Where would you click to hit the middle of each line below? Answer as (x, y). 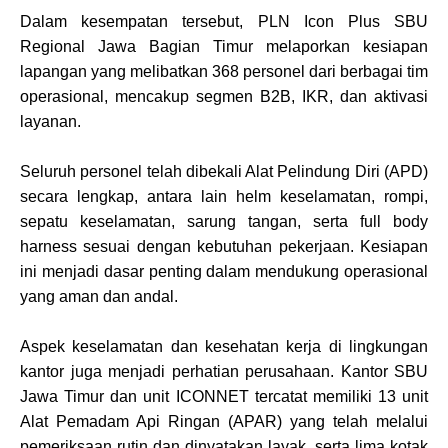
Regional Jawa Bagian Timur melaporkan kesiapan (224, 46)
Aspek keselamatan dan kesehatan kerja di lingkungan (224, 346)
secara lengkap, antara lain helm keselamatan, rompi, (224, 196)
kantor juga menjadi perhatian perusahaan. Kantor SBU (224, 371)
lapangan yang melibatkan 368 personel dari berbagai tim (224, 71)
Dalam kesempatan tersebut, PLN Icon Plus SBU (224, 21)
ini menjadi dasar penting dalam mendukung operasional (224, 271)
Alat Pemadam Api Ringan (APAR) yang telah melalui (224, 421)
